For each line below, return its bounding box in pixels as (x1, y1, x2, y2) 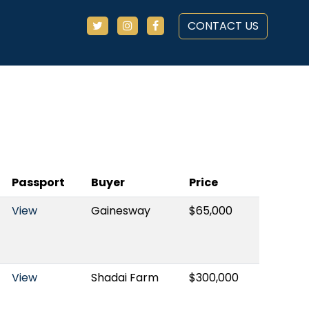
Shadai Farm (91, 270, 159, 286)
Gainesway (91, 203, 150, 219)
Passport (12, 175, 65, 190)
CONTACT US (188, 17, 259, 34)
